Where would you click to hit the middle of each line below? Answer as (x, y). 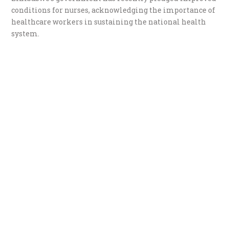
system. (26, 34)
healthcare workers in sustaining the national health (109, 22)
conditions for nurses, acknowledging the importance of (113, 10)
